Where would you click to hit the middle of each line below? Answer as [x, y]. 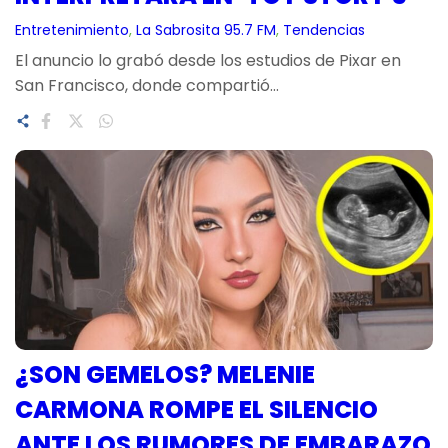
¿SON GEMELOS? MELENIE [165, 374]
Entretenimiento [72, 29]
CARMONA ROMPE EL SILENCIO [196, 409]
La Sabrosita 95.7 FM [206, 29]
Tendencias [324, 29]
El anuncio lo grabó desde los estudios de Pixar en [208, 60]
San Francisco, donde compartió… [147, 85]
